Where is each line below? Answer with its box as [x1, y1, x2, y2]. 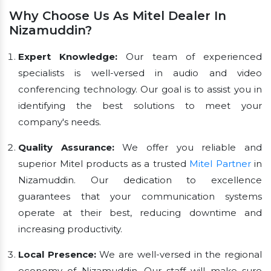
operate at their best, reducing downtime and [18, 206, 262, 218]
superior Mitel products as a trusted [18, 157, 189, 169]
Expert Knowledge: [18, 50, 118, 62]
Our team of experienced [117, 50, 263, 62]
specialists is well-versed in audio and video [18, 67, 262, 79]
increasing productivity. [18, 223, 122, 235]
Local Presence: [18, 248, 96, 260]
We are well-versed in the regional [96, 248, 263, 260]
